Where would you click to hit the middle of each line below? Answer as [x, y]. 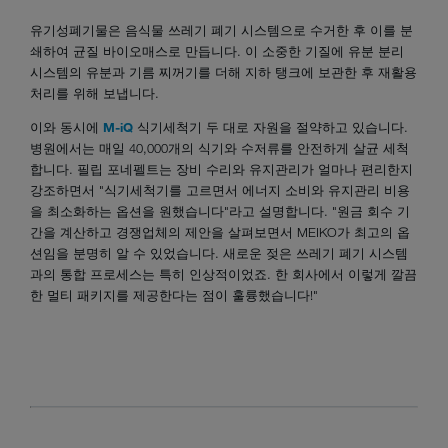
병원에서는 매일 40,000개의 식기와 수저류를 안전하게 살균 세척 [219, 148]
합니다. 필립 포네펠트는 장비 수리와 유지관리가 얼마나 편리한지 [221, 169]
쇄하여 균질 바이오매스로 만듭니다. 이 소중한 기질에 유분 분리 [217, 51]
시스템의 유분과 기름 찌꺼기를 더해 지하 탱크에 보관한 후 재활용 [223, 72]
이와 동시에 [66, 127]
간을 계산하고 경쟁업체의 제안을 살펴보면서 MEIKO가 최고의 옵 [220, 232]
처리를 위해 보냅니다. [94, 93]
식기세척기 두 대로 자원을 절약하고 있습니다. [270, 127]
